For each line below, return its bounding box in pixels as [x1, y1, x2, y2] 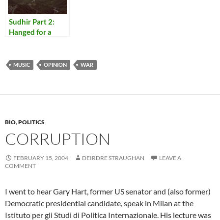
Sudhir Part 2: [9, 17, 55, 27]
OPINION [44, 61, 67, 68]
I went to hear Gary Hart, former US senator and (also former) [5, 187, 211, 196]
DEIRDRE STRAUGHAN [82, 154, 144, 162]
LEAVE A [159, 154, 181, 162]
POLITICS [18, 118, 45, 126]
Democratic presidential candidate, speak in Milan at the [5, 198, 193, 208]
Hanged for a [9, 27, 52, 37]
